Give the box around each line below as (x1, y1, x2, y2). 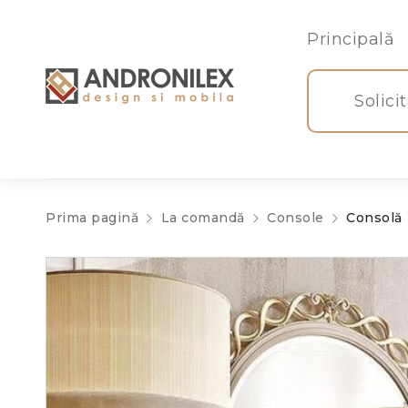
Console (267, 209, 324, 226)
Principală (307, 29, 394, 49)
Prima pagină (46, 209, 138, 226)
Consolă (346, 209, 403, 226)
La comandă (160, 209, 245, 226)
